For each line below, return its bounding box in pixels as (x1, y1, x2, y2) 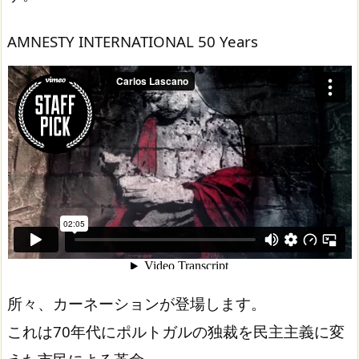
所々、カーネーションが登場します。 (7, 292, 266, 313)
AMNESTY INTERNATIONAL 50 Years (7, 31, 258, 52)
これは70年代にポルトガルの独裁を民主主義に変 (7, 321, 345, 341)
